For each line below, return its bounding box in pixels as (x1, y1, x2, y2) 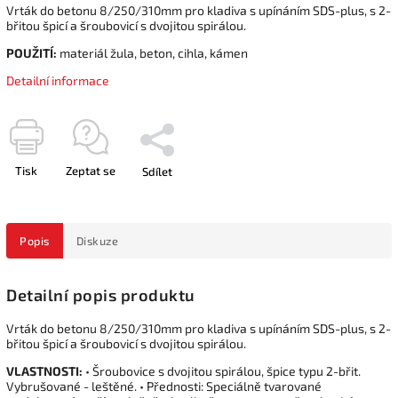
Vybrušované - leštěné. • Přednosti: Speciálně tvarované (6, 378, 322, 394)
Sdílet (142, 163, 172, 179)
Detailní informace (6, 72, 109, 88)
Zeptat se (66, 163, 115, 178)
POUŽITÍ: (6, 44, 57, 60)
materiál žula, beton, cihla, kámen (57, 44, 248, 60)
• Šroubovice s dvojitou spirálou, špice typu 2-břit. (83, 362, 361, 378)
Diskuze (76, 233, 118, 248)
